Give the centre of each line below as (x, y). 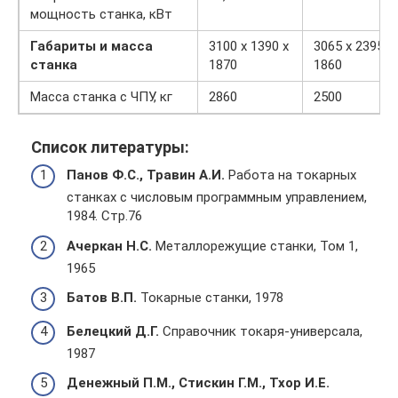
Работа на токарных (291, 175)
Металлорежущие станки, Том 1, (255, 246)
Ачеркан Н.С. (109, 246)
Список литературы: (110, 147)
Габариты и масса (92, 46)
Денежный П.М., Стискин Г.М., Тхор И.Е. (198, 383)
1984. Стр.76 (104, 216)
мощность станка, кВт (101, 14)
